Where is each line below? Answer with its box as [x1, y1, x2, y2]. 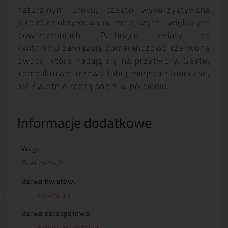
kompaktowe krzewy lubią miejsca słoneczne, [17, 65, 211, 82]
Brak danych [21, 156, 63, 170]
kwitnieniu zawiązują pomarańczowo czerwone [17, 40, 211, 56]
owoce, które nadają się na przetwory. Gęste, [17, 52, 211, 69]
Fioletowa [36, 188, 70, 202]
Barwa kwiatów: [21, 174, 76, 188]
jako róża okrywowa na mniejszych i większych [17, 14, 211, 31]
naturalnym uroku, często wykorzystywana [17, 2, 211, 18]
